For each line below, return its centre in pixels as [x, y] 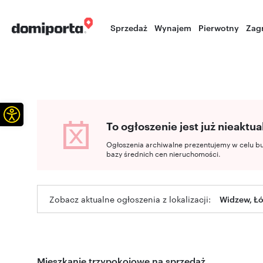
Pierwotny [219, 27]
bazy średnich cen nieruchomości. [163, 153]
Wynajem [173, 27]
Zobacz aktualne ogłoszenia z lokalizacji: [130, 199]
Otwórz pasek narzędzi [49, 113]
